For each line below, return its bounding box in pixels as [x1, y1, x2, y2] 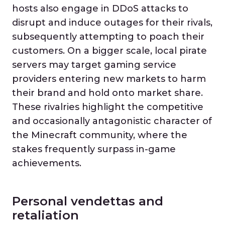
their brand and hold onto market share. [12, 87, 203, 98]
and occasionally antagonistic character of [12, 116, 212, 127]
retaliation [12, 208, 79, 222]
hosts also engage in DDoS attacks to [12, 3, 188, 14]
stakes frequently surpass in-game [12, 144, 176, 155]
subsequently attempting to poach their [12, 31, 204, 42]
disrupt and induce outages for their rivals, [12, 17, 212, 28]
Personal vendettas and [12, 194, 163, 208]
